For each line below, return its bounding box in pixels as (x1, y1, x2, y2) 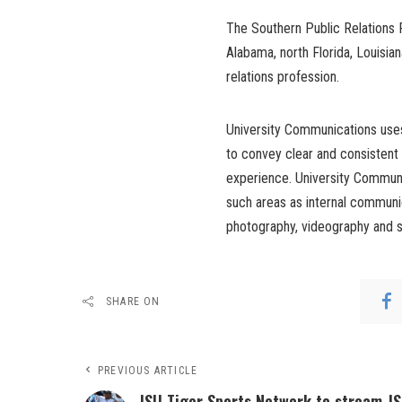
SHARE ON (106, 295, 161, 309)
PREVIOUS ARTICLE (98, 364, 198, 378)
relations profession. (226, 68, 339, 86)
